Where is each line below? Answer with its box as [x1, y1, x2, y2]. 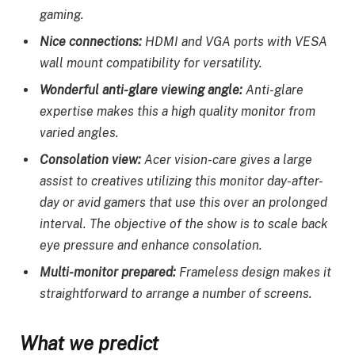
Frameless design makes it [179, 264, 331, 280]
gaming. [40, 6, 84, 22]
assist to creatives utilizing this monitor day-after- [40, 173, 323, 189]
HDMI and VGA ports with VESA [145, 33, 327, 49]
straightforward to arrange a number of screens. [40, 285, 312, 301]
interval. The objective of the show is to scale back [40, 216, 328, 231]
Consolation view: [40, 151, 144, 167]
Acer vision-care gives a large [144, 151, 312, 167]
